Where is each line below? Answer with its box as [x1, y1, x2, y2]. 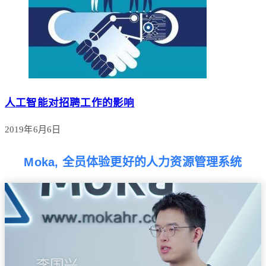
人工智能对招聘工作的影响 [5, 96, 135, 109]
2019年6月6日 [5, 125, 61, 135]
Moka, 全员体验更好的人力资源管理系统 [24, 156, 242, 169]
